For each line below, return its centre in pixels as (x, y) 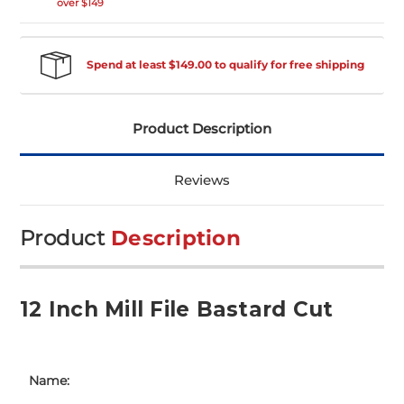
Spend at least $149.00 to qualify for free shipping (224, 64)
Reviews (202, 180)
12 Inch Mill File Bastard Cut (177, 310)
